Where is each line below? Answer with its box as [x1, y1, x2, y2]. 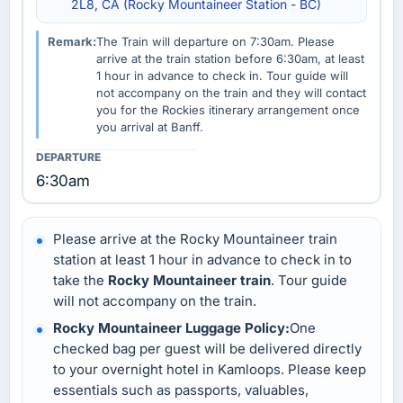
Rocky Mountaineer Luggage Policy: [53, 319, 290, 337]
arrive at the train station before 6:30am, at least [96, 51, 364, 67]
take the [53, 272, 108, 290]
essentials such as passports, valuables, [53, 381, 309, 399]
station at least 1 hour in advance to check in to [53, 251, 352, 269]
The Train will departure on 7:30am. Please [96, 34, 335, 49]
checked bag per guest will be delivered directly [53, 340, 362, 358]
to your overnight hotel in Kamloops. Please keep [53, 361, 366, 379]
